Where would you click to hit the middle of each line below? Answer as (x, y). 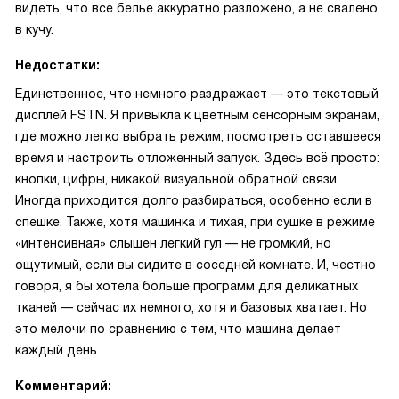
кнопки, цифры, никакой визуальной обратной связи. (177, 179)
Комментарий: (63, 386)
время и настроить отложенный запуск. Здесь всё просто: (197, 158)
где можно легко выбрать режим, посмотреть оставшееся (198, 136)
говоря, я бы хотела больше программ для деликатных (187, 286)
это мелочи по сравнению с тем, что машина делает (178, 329)
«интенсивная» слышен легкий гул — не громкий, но (173, 243)
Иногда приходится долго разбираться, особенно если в (194, 200)
